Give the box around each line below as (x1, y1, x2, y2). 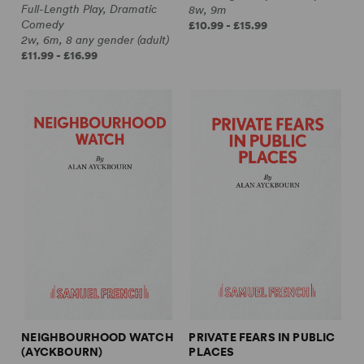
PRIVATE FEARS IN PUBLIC (188, 331, 336, 344)
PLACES (188, 345, 235, 359)
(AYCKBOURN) (21, 345, 103, 359)
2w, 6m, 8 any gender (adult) (21, 33, 170, 47)
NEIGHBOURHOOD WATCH (21, 331, 174, 344)
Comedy (21, 18, 65, 32)
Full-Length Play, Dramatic (21, 2, 158, 16)
